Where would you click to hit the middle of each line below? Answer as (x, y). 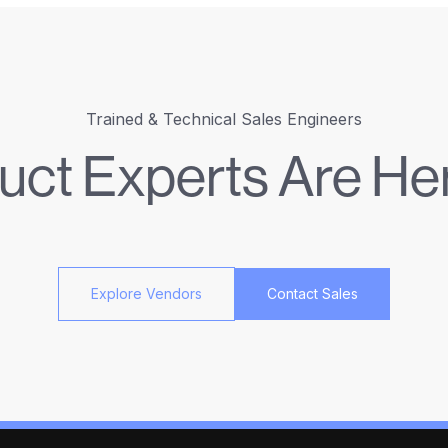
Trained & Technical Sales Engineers (224, 119)
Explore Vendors (146, 293)
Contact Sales (312, 293)
